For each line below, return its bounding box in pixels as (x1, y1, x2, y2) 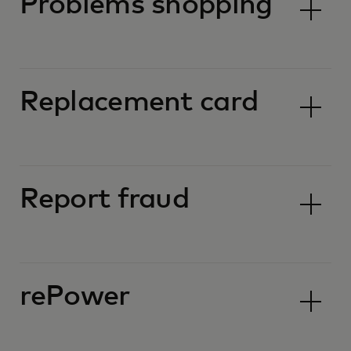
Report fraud (19, 186, 189, 214)
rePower (19, 283, 130, 311)
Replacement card (19, 89, 259, 117)
